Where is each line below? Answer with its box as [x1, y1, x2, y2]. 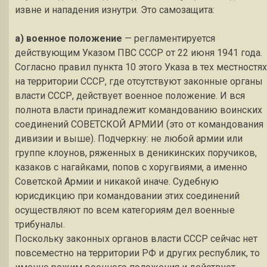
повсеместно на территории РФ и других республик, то [15, 247, 260, 259]
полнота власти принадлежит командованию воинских [15, 104, 262, 116]
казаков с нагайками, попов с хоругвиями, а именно [15, 162, 247, 173]
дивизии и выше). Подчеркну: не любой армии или [15, 133, 243, 144]
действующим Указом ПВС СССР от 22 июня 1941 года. [15, 47, 262, 58]
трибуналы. [15, 219, 65, 230]
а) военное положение [15, 33, 122, 44]
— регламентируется [122, 33, 215, 44]
